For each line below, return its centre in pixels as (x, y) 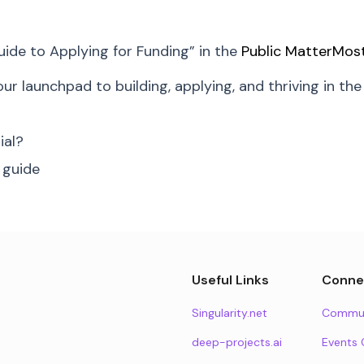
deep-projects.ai (237, 342)
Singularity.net (230, 313)
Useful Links (230, 280)
